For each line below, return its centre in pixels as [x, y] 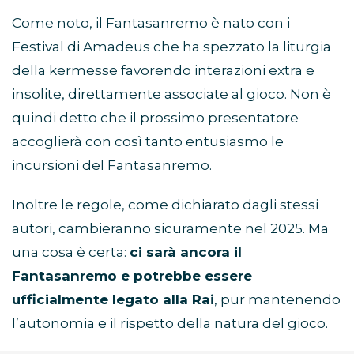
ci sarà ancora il [186, 252]
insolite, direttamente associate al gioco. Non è [171, 94]
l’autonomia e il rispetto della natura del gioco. [170, 324]
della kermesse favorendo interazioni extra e [163, 71]
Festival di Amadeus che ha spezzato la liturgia [171, 47]
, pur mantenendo [277, 300]
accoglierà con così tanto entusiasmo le [148, 142]
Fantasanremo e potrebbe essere [132, 276]
